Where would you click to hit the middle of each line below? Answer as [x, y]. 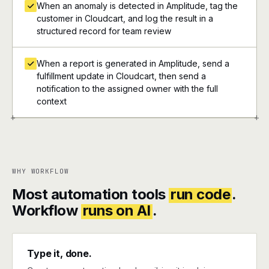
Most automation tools [91, 194]
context [52, 101]
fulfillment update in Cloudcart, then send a [121, 76]
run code [201, 194]
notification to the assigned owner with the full [127, 89]
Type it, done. [59, 253]
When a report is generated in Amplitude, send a [133, 63]
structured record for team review [104, 31]
